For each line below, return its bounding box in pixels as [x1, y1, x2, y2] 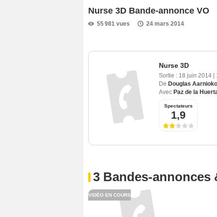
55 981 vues [97, 20, 130, 27]
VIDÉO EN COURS [88, 192, 131, 198]
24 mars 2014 [146, 20, 184, 27]
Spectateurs [164, 103, 193, 109]
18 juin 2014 [179, 72, 212, 79]
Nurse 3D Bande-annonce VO [88, 5, 209, 15]
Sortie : [159, 72, 177, 79]
